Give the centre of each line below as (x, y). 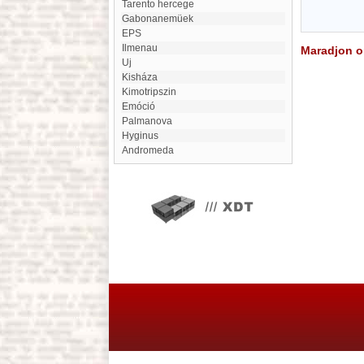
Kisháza (143, 77)
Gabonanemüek (161, 19)
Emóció (142, 106)
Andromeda (151, 150)
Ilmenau (141, 48)
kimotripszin (152, 92)
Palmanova (150, 121)
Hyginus (144, 136)
